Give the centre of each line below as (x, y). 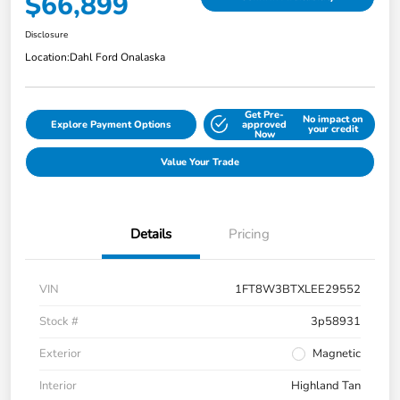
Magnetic (337, 353)
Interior (58, 385)
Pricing (249, 233)
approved (265, 124)
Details (151, 233)
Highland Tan (326, 385)
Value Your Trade (200, 162)
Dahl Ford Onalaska (117, 57)
